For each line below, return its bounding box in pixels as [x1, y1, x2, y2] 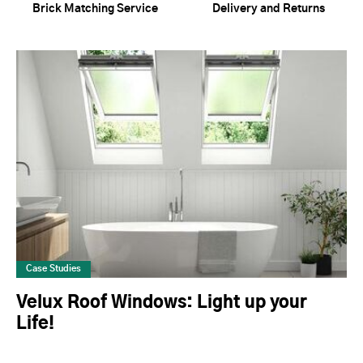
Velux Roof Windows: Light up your [16, 293, 307, 311]
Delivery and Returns [211, 3, 325, 15]
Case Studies [26, 263, 81, 273]
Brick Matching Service [32, 3, 158, 15]
